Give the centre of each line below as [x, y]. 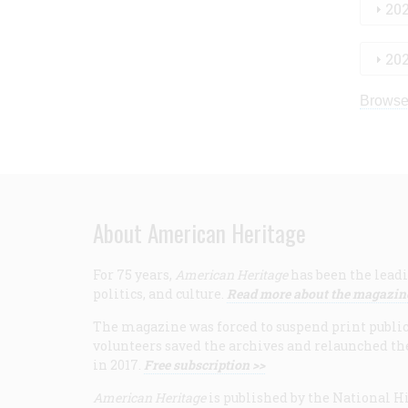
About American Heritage [199, 233]
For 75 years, [134, 275]
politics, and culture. [160, 294]
